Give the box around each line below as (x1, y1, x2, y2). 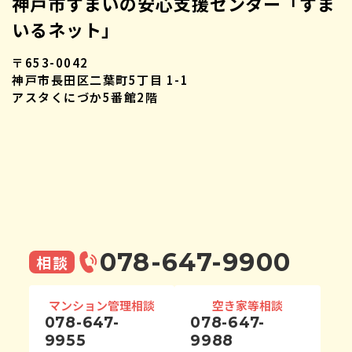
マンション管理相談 (48, 297, 155, 314)
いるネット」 (12, 16, 120, 42)
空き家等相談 (211, 297, 283, 314)
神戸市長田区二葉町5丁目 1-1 (12, 71, 189, 89)
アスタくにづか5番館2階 (12, 89, 158, 106)
